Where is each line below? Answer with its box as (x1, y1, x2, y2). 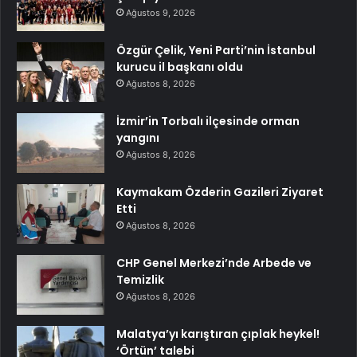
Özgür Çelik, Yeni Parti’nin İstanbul (116, 42, 316, 59)
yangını (116, 130, 159, 147)
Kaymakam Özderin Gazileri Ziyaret (116, 184, 324, 201)
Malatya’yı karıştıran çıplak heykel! (116, 326, 320, 343)
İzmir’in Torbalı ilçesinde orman (116, 113, 300, 130)
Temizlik (116, 272, 164, 288)
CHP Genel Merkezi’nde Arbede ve (116, 255, 312, 272)
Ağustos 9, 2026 (126, 7, 195, 19)
